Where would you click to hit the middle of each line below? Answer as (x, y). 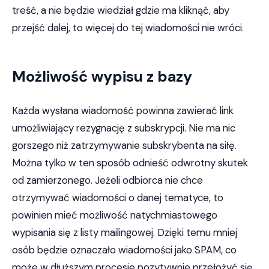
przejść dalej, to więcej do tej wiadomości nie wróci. (128, 28)
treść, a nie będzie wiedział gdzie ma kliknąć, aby (121, 10)
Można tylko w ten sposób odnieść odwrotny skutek (130, 163)
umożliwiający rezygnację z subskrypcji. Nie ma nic (124, 128)
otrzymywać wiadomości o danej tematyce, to (118, 198)
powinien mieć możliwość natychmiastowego (115, 215)
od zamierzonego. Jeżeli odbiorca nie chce (107, 180)
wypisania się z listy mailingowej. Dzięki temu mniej (125, 232)
